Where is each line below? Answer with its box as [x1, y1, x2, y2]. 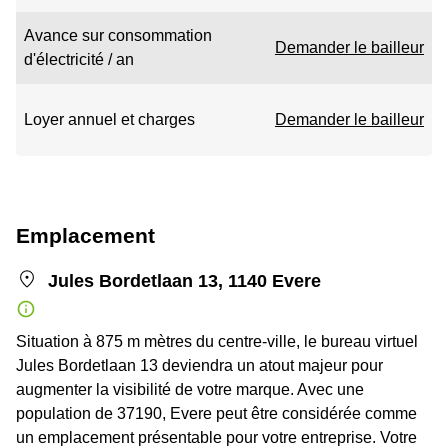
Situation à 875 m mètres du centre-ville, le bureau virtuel [16, 333, 418, 350]
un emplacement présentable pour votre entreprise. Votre [16, 429, 417, 446]
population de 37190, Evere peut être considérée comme [16, 405, 417, 422]
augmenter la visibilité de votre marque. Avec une [16, 381, 364, 398]
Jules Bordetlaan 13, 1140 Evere [48, 271, 321, 291]
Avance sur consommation [24, 27, 212, 44]
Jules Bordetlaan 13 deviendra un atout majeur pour [16, 357, 383, 374]
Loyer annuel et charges [24, 111, 195, 128]
